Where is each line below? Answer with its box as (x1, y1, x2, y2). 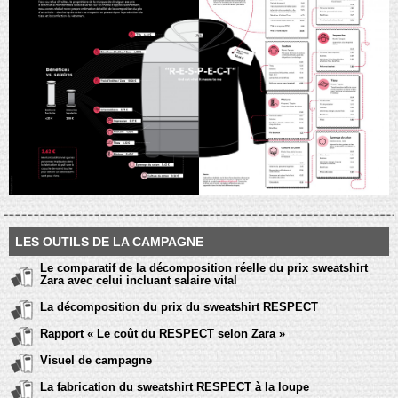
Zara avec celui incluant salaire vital (40, 273, 237, 287)
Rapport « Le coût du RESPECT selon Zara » (40, 326, 285, 340)
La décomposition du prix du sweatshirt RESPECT (40, 299, 318, 314)
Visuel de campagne (40, 353, 152, 367)
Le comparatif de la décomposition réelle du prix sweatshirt (40, 260, 368, 275)
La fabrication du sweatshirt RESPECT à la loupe (40, 379, 309, 394)
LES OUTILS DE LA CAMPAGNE (15, 234, 203, 249)
